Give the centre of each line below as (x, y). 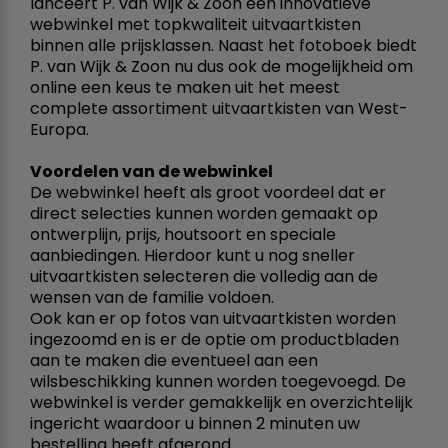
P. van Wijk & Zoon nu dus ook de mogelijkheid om (221, 66)
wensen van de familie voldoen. (152, 297)
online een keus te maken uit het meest (185, 87)
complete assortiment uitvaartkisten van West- (219, 108)
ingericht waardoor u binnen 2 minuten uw (195, 423)
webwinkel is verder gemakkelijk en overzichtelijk (221, 402)
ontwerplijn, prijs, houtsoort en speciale (183, 234)
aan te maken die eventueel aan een (174, 360)
